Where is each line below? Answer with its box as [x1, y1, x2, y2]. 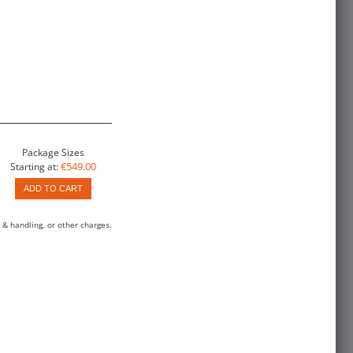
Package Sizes [21, 145, 84, 159]
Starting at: [9, 159, 58, 173]
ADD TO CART [23, 184, 83, 194]
